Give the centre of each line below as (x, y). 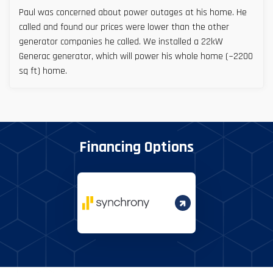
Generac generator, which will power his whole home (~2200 (136, 57)
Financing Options (136, 147)
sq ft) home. (43, 71)
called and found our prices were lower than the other (124, 27)
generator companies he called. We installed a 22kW (81, 42)
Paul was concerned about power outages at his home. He (128, 13)
